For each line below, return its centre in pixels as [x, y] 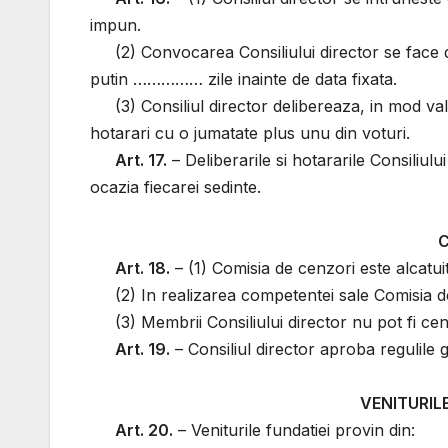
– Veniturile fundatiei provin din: [294, 430]
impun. [115, 25]
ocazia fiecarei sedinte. [175, 187]
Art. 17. [141, 160]
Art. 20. [144, 430]
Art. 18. [143, 268]
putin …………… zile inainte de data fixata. [243, 79]
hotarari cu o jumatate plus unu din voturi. [250, 133]
